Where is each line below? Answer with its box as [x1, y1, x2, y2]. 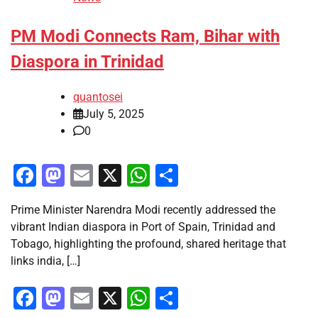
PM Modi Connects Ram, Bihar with [11, 26, 280, 46]
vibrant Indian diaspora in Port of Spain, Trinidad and [11, 219, 275, 234]
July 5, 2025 [83, 106, 144, 121]
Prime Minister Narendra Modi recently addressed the [11, 202, 275, 216]
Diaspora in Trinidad [11, 51, 164, 72]
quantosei [73, 89, 123, 104]
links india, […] [11, 253, 80, 268]
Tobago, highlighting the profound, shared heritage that [11, 236, 286, 251]
